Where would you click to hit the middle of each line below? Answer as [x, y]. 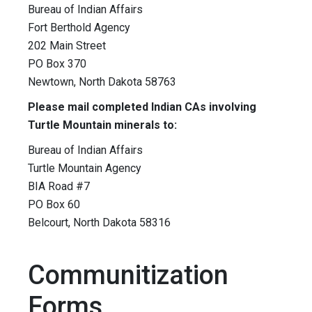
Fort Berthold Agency [79, 28]
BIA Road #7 [59, 187]
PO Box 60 [54, 205]
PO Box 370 [57, 64]
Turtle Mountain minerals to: [102, 125]
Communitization [128, 275]
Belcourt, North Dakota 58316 [99, 223]
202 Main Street [67, 46]
